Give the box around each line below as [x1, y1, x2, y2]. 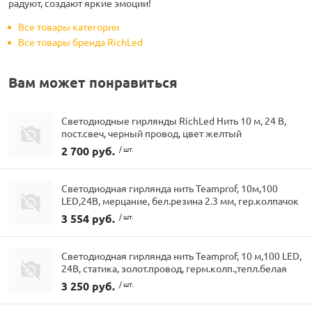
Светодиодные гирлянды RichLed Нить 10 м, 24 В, [61, 114, 286, 127]
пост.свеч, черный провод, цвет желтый [61, 126, 242, 139]
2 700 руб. [61, 143, 115, 158]
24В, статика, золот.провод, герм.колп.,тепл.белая [61, 261, 287, 274]
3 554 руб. [61, 210, 115, 226]
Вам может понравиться [8, 73, 178, 92]
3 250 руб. [61, 278, 115, 293]
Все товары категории [18, 20, 119, 33]
